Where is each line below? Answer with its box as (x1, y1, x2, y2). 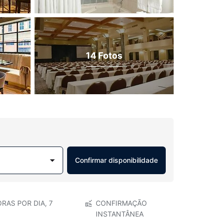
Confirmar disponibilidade (75, 156, 158, 164)
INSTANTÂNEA (95, 210, 144, 218)
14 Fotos (86, 50, 122, 61)
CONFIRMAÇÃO (95, 199, 147, 207)
